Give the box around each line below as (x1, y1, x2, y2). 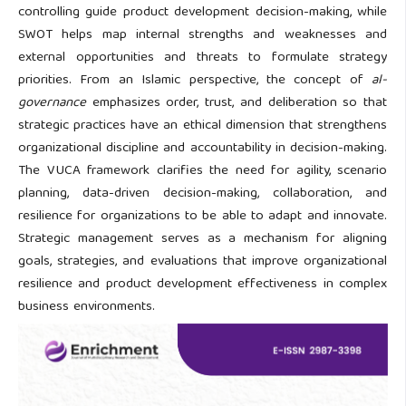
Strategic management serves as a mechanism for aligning (18, 227, 387, 251)
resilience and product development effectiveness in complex (18, 273, 387, 296)
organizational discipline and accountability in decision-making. (18, 137, 387, 160)
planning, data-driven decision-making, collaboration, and (18, 182, 387, 206)
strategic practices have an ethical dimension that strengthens (18, 114, 387, 138)
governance (18, 92, 86, 115)
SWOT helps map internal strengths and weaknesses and (18, 24, 387, 47)
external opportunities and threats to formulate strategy (18, 46, 387, 70)
